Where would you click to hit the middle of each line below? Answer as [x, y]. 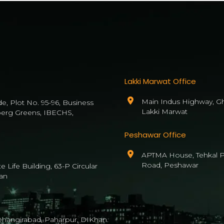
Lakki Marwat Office [160, 81]
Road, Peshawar [170, 165]
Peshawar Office [155, 134]
